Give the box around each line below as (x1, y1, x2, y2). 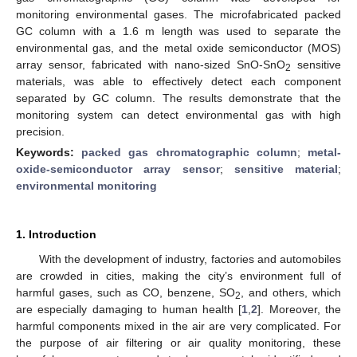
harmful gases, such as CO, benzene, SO (16, 285, 235, 299)
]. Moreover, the (257, 302, 341, 316)
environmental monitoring (16, 178, 157, 192)
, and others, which (241, 285, 341, 299)
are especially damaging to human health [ (16, 302, 242, 316)
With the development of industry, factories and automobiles (38, 252, 341, 265)
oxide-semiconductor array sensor (16, 162, 220, 175)
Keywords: (16, 145, 82, 159)
